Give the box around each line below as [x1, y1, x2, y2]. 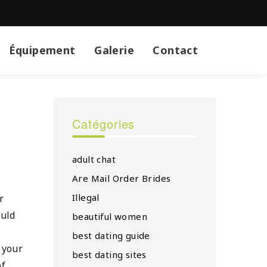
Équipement [8, 42, 76, 57]
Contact [153, 42, 198, 57]
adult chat [72, 153, 116, 165]
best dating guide [72, 229, 150, 241]
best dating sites [72, 248, 147, 260]
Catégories [72, 114, 135, 132]
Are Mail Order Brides [72, 172, 171, 184]
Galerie [94, 42, 134, 57]
